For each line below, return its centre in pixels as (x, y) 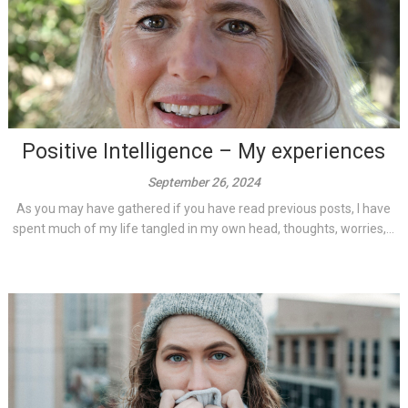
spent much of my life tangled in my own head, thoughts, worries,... (204, 228)
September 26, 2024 (204, 182)
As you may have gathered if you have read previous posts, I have (204, 208)
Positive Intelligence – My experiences (204, 151)
